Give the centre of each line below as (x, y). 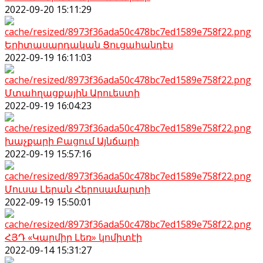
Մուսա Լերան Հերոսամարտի (77, 189)
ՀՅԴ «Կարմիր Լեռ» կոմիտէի (73, 237)
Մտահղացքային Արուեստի (72, 92)
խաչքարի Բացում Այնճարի (72, 141)
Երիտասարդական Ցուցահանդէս (89, 44)
